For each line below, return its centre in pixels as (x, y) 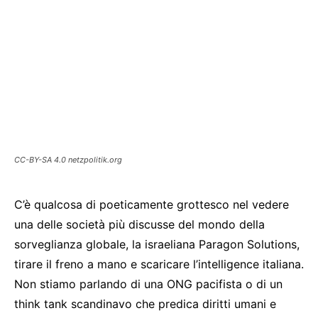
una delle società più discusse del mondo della (139, 224)
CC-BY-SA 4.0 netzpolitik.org (68, 159)
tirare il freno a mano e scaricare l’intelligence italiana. (159, 264)
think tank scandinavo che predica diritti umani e (145, 303)
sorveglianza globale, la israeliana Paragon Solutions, (157, 244)
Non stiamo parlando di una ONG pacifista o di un (148, 284)
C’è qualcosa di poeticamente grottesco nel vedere (152, 204)
